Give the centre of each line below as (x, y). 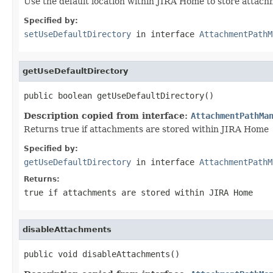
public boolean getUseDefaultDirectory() (119, 95)
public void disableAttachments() (102, 254)
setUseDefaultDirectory (77, 34)
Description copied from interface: (107, 115)
